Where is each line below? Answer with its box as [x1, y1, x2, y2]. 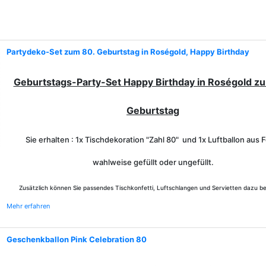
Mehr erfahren [7, 202, 50, 210]
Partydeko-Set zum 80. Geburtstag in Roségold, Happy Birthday [7, 47, 249, 56]
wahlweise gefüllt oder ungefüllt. [92, 157, 214, 167]
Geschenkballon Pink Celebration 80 [7, 235, 147, 244]
